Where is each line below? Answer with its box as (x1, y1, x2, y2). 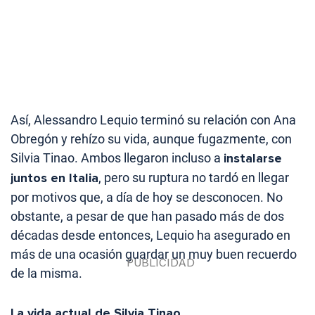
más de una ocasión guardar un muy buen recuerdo (11, 246, 297, 262)
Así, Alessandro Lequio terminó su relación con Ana (11, 112, 296, 127)
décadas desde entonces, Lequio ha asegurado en (11, 227, 290, 243)
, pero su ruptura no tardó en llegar (98, 169, 289, 185)
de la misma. (11, 265, 82, 281)
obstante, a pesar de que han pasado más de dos (11, 208, 284, 224)
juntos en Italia (11, 169, 98, 186)
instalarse (224, 150, 282, 166)
